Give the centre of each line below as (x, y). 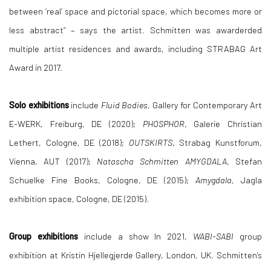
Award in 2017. (36, 67)
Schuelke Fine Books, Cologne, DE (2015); (103, 180)
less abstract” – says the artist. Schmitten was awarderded (135, 30)
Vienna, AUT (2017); (53, 161)
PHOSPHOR (163, 123)
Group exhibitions (44, 236)
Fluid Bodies (124, 105)
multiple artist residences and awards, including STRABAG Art (135, 48)
